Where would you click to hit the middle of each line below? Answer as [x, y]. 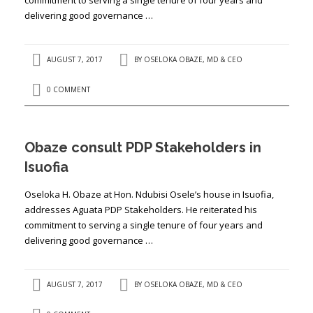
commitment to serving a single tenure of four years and [143, 225]
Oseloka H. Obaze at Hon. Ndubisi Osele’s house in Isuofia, [149, 194]
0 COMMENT [68, 89]
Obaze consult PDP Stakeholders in [143, 147]
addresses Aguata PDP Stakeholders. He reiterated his [140, 209]
